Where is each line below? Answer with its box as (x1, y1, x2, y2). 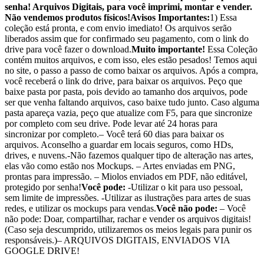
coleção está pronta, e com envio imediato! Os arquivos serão (5, 23, 232, 34)
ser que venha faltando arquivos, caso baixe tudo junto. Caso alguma (5, 97, 259, 108)
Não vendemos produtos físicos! (5, 12, 130, 23)
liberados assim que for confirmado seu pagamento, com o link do (5, 34, 249, 44)
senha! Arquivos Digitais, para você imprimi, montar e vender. (5, 2, 252, 12)
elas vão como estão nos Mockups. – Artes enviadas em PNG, (5, 161, 235, 171)
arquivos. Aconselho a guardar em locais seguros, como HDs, (5, 140, 233, 150)
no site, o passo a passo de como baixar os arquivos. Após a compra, (5, 65, 258, 76)
